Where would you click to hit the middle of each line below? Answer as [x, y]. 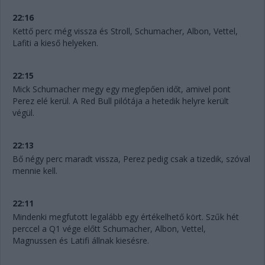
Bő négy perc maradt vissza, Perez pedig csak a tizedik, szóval [131, 159]
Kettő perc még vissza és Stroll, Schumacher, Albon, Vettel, [125, 31]
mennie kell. [36, 171]
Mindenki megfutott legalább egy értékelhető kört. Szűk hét [126, 217]
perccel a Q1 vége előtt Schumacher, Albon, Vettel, [109, 229]
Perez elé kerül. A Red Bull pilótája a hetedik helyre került [121, 101]
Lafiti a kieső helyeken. [56, 43]
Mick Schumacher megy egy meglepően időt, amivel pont [122, 89]
